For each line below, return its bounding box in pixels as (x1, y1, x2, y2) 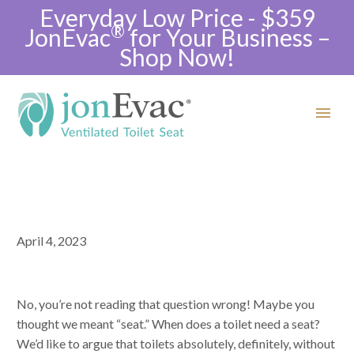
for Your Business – (124, 23, 330, 51)
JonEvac (24, 23, 111, 51)
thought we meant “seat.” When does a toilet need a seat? (17, 316, 320, 331)
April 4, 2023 (17, 233, 86, 248)
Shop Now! (119, 43, 235, 71)
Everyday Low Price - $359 (39, 3, 315, 32)
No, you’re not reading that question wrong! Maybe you (17, 296, 314, 311)
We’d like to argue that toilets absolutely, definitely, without (17, 336, 335, 351)
